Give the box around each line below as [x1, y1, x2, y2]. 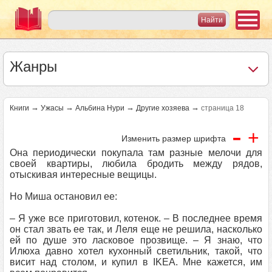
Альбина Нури [75, 104, 124, 112]
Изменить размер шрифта [121, 134, 226, 143]
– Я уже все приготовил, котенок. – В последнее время [10, 213, 262, 223]
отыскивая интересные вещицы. [10, 169, 157, 180]
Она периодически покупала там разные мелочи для [10, 148, 262, 158]
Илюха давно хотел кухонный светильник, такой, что [10, 246, 262, 256]
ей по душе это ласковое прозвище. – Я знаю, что [10, 235, 262, 245]
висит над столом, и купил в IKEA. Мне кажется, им [10, 257, 262, 267]
